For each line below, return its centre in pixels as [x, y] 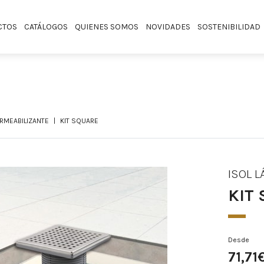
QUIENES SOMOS [106, 27]
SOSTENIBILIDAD [229, 27]
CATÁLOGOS [46, 27]
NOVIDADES [168, 27]
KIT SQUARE [79, 121]
